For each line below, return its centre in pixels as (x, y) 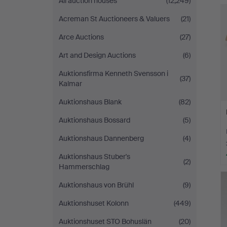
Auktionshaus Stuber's (94, 157)
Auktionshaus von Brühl (96, 185)
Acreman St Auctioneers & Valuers (114, 19)
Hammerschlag (84, 167)
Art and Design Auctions (97, 55)
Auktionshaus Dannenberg (101, 138)
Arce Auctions (81, 37)
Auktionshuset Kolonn (94, 203)
